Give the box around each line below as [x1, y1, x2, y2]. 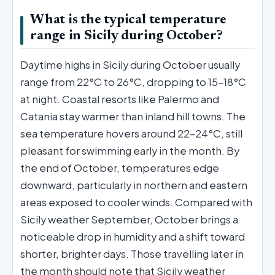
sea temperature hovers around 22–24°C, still [20, 126, 242, 140]
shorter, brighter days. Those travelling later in [20, 247, 244, 260]
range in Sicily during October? [30, 29, 223, 43]
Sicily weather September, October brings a [20, 212, 238, 226]
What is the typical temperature [30, 13, 227, 27]
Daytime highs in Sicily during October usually [20, 58, 240, 71]
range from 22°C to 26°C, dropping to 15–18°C [20, 75, 246, 88]
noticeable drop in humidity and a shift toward [20, 230, 245, 243]
